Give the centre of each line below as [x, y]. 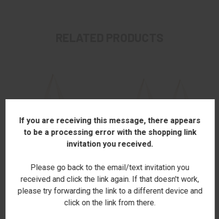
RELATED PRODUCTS [109, 37]
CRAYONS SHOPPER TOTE [47, 201]
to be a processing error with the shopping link [110, 132]
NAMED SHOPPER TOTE [151, 201]
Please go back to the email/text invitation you [110, 167]
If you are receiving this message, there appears [110, 120]
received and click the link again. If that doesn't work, [110, 179]
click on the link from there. [110, 202]
